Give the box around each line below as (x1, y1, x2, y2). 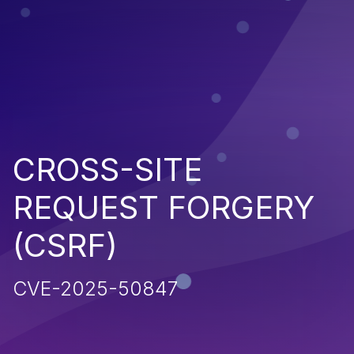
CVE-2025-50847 (13, 276, 178, 300)
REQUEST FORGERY (13, 187, 314, 227)
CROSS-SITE (13, 149, 202, 189)
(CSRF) (13, 225, 118, 265)
